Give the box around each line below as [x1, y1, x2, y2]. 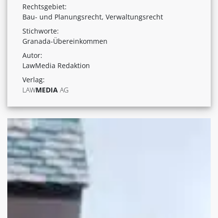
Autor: [22, 50, 42, 60]
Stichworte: [22, 26, 59, 36]
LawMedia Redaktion [22, 60, 90, 70]
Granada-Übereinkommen [22, 36, 108, 46]
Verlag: [22, 74, 45, 84]
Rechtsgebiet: [22, 1, 67, 11]
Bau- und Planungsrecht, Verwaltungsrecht [22, 12, 163, 21]
